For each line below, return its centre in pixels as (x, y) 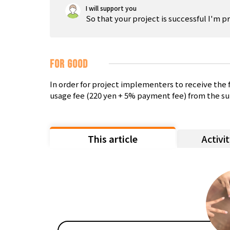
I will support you (111, 8)
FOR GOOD (69, 64)
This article (113, 138)
